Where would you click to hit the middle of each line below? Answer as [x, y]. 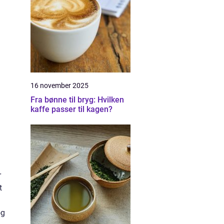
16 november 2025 [59, 85]
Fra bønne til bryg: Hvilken [77, 100]
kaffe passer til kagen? [71, 109]
